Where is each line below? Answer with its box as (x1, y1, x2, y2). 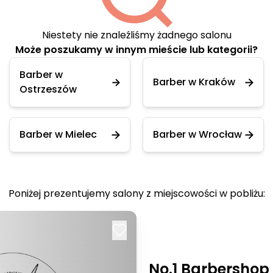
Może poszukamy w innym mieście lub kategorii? (15, 43, 258, 57)
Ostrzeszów (19, 82, 77, 96)
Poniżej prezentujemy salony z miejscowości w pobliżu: (8, 186, 265, 200)
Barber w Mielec (19, 127, 97, 141)
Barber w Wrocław (153, 127, 242, 141)
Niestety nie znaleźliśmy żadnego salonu (41, 28, 232, 42)
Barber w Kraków (153, 75, 235, 89)
